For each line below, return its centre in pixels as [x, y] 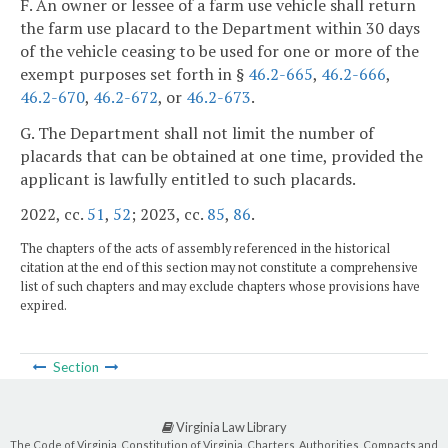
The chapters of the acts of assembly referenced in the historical [205, 249]
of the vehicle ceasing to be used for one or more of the [219, 50]
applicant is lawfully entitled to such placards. [188, 178]
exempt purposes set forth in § [134, 73]
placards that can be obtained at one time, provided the [221, 155]
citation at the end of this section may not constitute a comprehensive [219, 268]
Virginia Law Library [230, 427]
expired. [43, 306]
